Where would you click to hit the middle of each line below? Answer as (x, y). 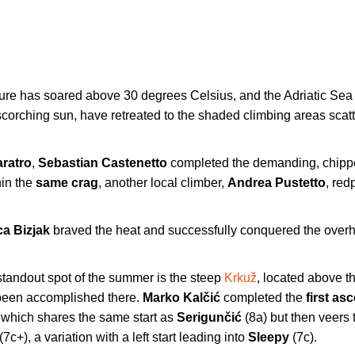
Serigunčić (209, 317)
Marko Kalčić (183, 298)
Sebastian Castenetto (103, 163)
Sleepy (270, 337)
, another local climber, (163, 183)
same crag (67, 183)
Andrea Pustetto (277, 183)
